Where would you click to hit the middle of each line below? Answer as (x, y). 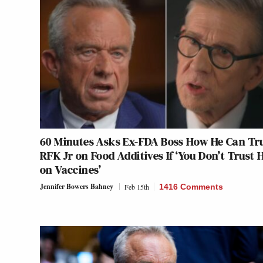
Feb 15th (137, 187)
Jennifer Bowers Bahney (77, 187)
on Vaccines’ (71, 170)
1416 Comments (191, 187)
